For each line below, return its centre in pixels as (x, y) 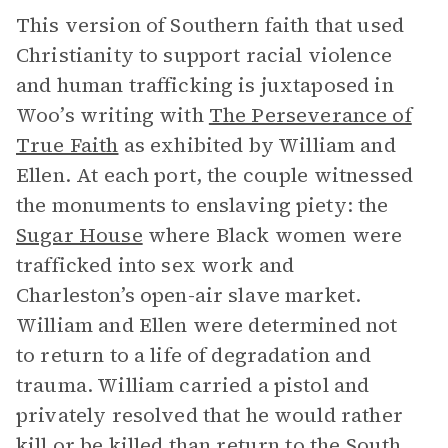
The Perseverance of (310, 115)
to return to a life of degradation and (193, 355)
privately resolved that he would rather (209, 415)
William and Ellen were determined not (207, 325)
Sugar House (79, 235)
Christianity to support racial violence (204, 55)
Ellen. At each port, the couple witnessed (215, 175)
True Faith (67, 145)
